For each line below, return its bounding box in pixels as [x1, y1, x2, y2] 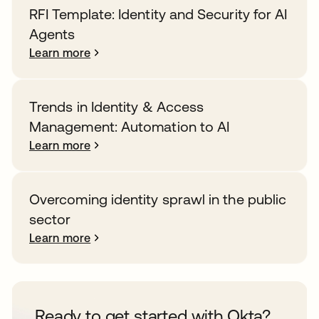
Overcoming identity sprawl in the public [29, 191, 287, 207]
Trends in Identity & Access [29, 98, 204, 115]
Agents [29, 26, 75, 42]
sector [29, 211, 71, 227]
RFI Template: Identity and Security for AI [29, 6, 288, 22]
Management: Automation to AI [29, 118, 230, 135]
